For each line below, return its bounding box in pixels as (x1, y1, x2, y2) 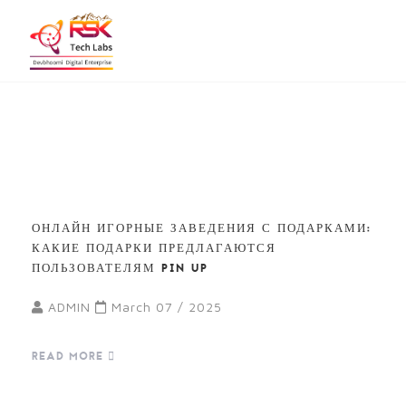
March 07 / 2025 (107, 299, 222, 314)
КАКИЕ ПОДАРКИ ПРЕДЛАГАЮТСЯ (32, 239, 276, 256)
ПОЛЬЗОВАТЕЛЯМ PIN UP (32, 259, 208, 276)
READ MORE (32, 348, 108, 364)
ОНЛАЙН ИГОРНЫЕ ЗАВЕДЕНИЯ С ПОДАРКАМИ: (32, 219, 372, 237)
